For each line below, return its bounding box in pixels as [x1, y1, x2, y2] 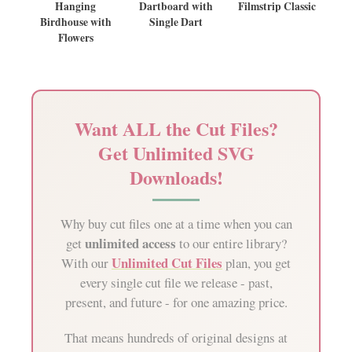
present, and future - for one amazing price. [64, 293, 288, 312]
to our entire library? [175, 234, 287, 253]
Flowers [57, 29, 93, 46]
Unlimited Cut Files [112, 253, 222, 273]
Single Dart [149, 13, 203, 30]
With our [61, 254, 112, 273]
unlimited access [84, 233, 176, 254]
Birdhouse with [39, 13, 112, 30]
